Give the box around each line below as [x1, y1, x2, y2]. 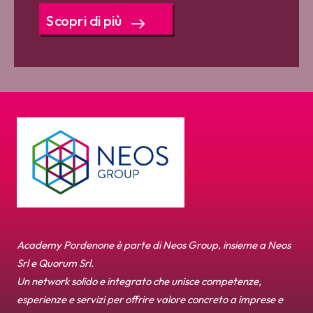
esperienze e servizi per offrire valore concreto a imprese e [17, 293, 283, 306]
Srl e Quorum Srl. [17, 256, 94, 270]
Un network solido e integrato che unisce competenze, [17, 275, 261, 288]
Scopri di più [46, 12, 122, 30]
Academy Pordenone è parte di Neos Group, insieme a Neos [17, 238, 291, 252]
